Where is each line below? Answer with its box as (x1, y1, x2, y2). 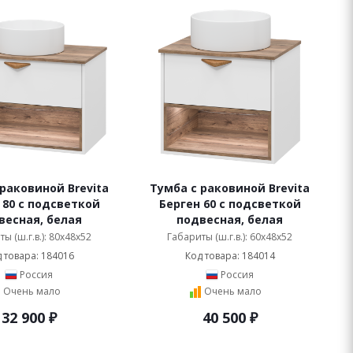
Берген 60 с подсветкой (158, 196, 301, 211)
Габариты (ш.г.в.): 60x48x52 (167, 230, 292, 243)
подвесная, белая (176, 212, 283, 227)
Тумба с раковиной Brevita (150, 180, 310, 195)
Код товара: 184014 (184, 249, 275, 262)
